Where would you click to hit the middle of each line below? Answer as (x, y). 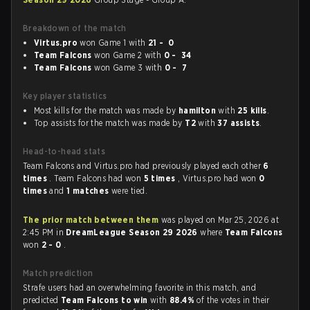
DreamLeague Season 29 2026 (133, 232)
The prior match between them (91, 220)
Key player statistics (65, 96)
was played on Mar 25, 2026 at (219, 220)
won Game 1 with (113, 43)
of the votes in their (233, 300)
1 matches (89, 191)
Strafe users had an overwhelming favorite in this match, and (139, 288)
